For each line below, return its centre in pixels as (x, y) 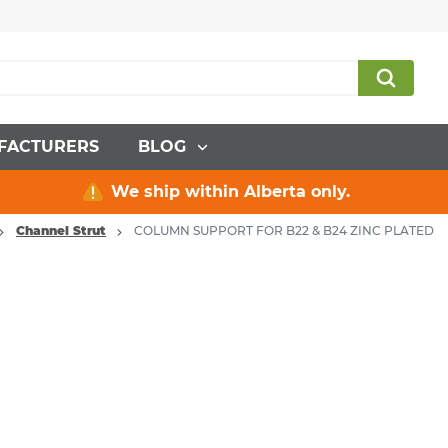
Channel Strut (61, 230)
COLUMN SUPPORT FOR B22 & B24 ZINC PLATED (284, 230)
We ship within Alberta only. (230, 191)
